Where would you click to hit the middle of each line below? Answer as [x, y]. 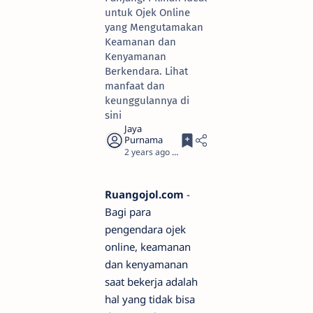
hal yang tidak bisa [150, 299]
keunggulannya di [147, 101]
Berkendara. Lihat [146, 71]
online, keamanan [148, 247]
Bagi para [128, 212]
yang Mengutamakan [154, 27]
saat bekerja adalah [151, 282]
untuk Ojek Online [147, 13]
